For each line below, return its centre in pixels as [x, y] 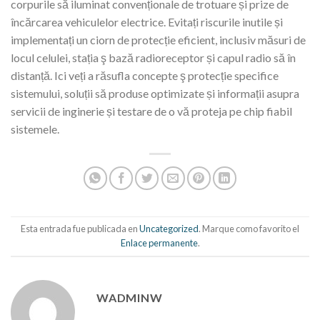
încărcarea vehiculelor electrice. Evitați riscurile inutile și [147, 21]
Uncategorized [169, 229]
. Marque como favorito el [249, 229]
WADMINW [130, 297]
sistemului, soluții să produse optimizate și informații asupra [155, 93]
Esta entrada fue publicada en [80, 229]
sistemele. [35, 129]
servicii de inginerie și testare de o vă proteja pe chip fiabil [151, 111]
